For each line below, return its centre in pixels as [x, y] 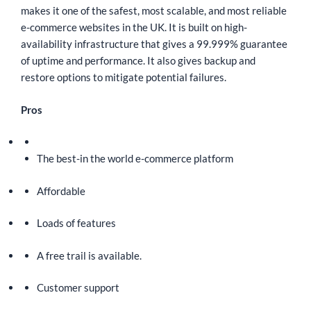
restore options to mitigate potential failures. [125, 77]
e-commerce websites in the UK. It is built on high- [134, 27]
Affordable [61, 191]
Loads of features [77, 223]
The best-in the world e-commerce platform [135, 159]
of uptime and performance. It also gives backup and [138, 61]
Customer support [78, 288]
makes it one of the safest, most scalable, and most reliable [154, 11]
